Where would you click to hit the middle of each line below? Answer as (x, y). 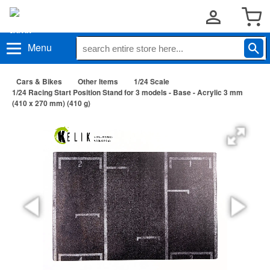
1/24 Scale (152, 81)
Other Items (98, 81)
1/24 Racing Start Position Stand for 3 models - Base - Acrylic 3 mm (127, 92)
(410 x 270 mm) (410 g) (51, 103)
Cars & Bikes (39, 81)
